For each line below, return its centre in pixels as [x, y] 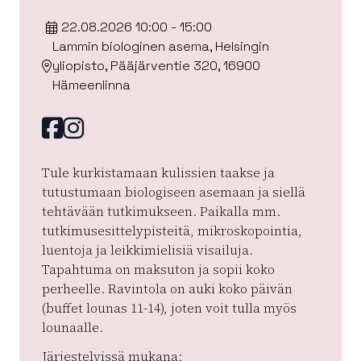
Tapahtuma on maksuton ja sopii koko [158, 270]
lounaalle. [73, 328]
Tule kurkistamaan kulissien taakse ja [158, 173]
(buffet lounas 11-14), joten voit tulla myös [169, 308]
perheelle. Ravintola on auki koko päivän [167, 289]
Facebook [120, 128]
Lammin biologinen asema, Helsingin [160, 47]
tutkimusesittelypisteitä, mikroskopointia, [172, 231]
